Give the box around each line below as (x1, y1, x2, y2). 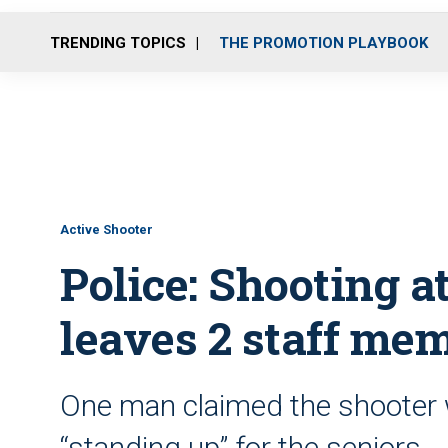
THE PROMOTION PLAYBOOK (219, 33, 428, 52)
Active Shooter (60, 222, 153, 237)
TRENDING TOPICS (50, 33, 186, 52)
